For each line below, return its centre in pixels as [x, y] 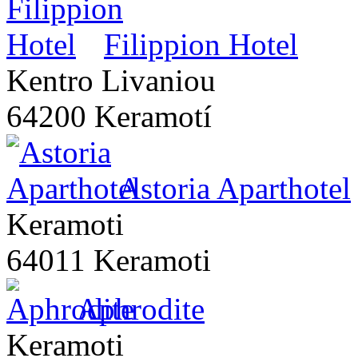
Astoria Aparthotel [235, 189]
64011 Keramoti [109, 261]
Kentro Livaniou [111, 81]
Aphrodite [141, 309]
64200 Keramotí [109, 117]
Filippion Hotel [201, 45]
